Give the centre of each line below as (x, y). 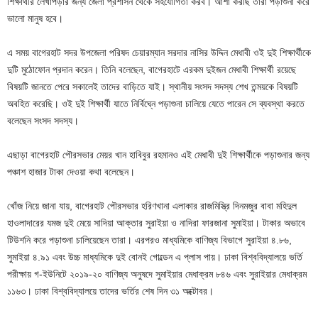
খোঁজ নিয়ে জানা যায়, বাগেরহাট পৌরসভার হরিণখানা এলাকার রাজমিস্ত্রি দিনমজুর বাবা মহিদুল (152, 205)
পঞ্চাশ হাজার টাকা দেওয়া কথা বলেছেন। (71, 171)
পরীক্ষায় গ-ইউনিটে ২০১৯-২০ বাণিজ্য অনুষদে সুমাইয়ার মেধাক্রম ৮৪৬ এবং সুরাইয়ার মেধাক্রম (157, 274)
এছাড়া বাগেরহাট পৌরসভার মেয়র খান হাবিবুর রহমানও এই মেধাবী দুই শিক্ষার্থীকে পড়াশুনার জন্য (158, 154)
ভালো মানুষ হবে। (35, 18)
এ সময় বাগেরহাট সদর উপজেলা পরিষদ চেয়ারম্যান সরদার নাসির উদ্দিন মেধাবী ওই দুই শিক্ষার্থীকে (159, 52)
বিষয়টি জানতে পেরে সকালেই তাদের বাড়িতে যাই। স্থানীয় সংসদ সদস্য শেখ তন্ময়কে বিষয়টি (153, 86)
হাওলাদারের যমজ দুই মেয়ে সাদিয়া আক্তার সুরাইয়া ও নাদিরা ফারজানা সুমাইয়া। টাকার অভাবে (156, 223)
